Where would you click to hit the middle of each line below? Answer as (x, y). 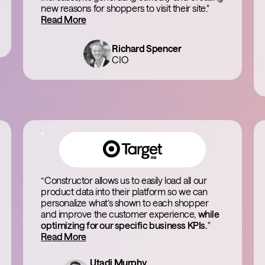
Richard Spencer (147, 48)
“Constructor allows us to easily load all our (124, 180)
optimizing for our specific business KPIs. (124, 225)
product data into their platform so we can (124, 191)
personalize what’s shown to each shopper (125, 203)
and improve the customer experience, (119, 214)
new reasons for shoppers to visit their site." (125, 8)
